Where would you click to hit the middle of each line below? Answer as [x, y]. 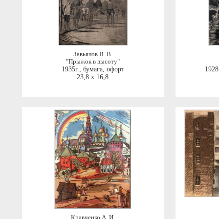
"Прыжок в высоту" [93, 62]
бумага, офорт [103, 69]
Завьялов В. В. [93, 54]
